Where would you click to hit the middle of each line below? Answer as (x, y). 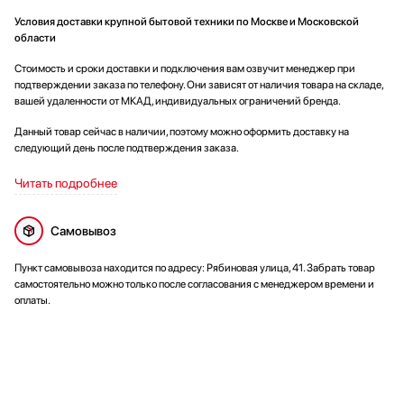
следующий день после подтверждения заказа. (127, 147)
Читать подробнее (66, 183)
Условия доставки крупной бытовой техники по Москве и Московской (187, 21)
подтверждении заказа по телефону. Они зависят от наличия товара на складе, (199, 84)
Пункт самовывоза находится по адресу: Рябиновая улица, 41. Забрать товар (195, 267)
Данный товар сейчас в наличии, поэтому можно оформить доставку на (182, 131)
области (35, 37)
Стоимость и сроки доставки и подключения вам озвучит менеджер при (185, 68)
